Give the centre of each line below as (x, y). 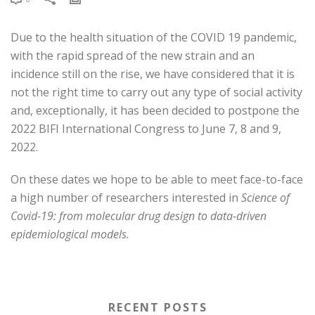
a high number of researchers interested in (126, 198)
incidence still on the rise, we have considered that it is (153, 74)
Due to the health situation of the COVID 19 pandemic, (154, 37)
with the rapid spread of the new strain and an (133, 56)
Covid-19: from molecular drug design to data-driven (139, 216)
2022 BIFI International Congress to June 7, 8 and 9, (146, 129)
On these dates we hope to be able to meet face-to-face (157, 179)
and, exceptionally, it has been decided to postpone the (155, 110)
